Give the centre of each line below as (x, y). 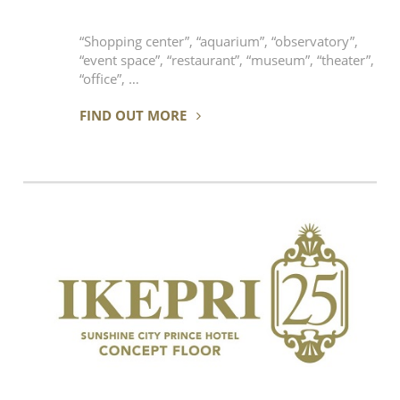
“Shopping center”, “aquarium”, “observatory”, (219, 42)
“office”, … (110, 79)
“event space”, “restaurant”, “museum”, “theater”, (227, 61)
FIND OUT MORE (135, 115)
